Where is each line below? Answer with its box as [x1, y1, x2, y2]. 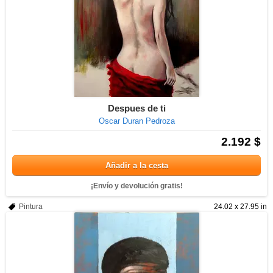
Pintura [19, 202, 43, 211]
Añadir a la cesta [105, 161, 168, 170]
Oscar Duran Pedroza [98, 116, 175, 126]
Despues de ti [107, 103, 166, 113]
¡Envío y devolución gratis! [90, 182, 183, 190]
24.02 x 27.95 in [214, 202, 267, 211]
